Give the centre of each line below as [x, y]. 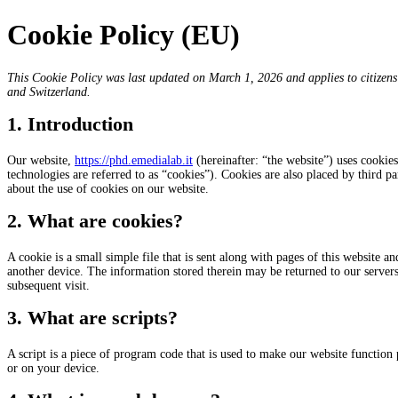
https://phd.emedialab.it [134, 160]
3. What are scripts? [92, 317]
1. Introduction [70, 123]
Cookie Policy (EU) [123, 35]
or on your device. [53, 368]
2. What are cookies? [95, 220]
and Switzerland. [49, 92]
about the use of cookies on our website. [108, 188]
